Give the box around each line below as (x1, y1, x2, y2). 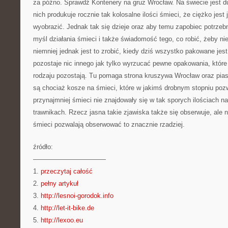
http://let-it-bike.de (41, 204, 94, 212)
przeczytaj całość (41, 167, 93, 175)
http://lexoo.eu (41, 216, 83, 224)
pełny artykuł (41, 180, 78, 187)
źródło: (33, 143, 53, 151)
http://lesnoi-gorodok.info (41, 192, 113, 199)
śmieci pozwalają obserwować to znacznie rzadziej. (33, 121, 185, 128)
